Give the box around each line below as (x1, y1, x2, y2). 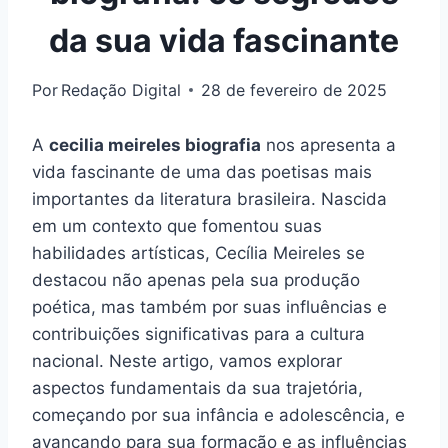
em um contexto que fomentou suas (32, 215, 322, 236)
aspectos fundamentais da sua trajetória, (32, 377, 363, 398)
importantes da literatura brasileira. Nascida (32, 188, 387, 209)
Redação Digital (61, 79, 182, 100)
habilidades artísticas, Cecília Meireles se (32, 242, 365, 263)
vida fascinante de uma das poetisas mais (32, 161, 372, 182)
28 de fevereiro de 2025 (201, 79, 388, 100)
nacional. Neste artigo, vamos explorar (32, 350, 342, 371)
